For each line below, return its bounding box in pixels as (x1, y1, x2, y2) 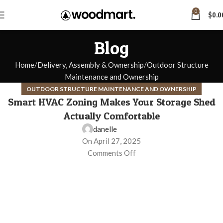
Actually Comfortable (63, 110, 160, 122)
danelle (93, 124, 117, 134)
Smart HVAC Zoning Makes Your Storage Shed (7, 96, 216, 109)
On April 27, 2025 (82, 136, 141, 146)
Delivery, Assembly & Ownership (37, 60, 144, 70)
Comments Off (87, 148, 136, 158)
